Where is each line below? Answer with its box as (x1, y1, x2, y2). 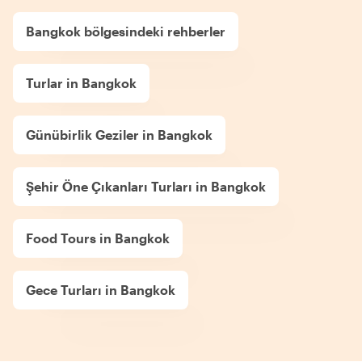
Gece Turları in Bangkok (26, 281, 175, 297)
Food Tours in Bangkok (26, 229, 170, 246)
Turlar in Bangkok (26, 74, 137, 90)
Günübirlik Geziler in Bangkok (26, 126, 213, 142)
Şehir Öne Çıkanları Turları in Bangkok (26, 178, 266, 194)
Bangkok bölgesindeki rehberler (26, 23, 225, 39)
